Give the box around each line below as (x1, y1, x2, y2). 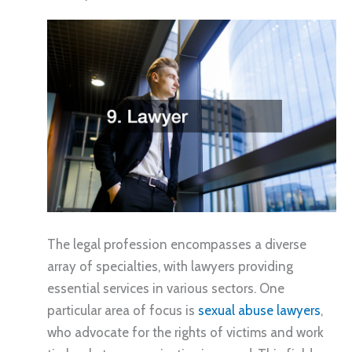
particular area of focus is (47, 302, 198, 319)
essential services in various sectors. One (47, 280, 284, 297)
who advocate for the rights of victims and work (47, 324, 324, 341)
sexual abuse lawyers (198, 302, 321, 319)
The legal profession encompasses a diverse (47, 236, 306, 253)
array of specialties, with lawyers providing (47, 258, 293, 275)
